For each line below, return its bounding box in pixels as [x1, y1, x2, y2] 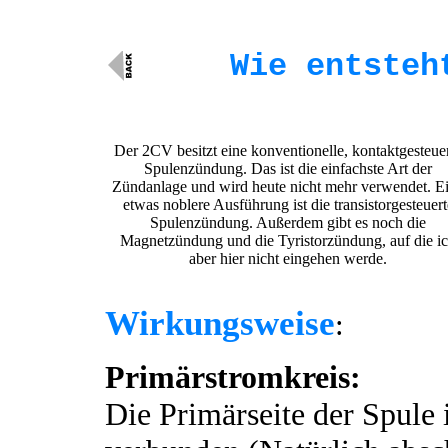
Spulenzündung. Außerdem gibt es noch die [150, 214, 426, 231]
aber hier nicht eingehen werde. [189, 250, 387, 267]
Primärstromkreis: [105, 360, 361, 395]
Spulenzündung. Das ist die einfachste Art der [144, 160, 432, 177]
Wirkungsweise [105, 304, 335, 343]
